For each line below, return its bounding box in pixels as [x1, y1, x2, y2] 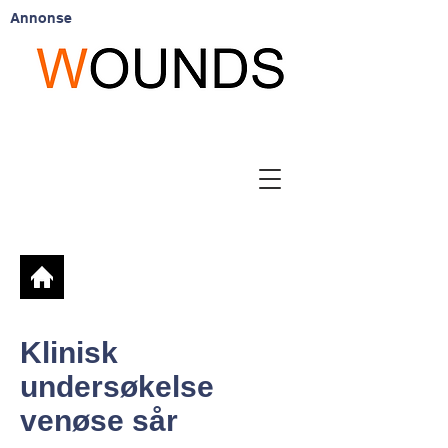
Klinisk [20, 336, 118, 369]
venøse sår [20, 404, 178, 437]
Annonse [10, 10, 72, 26]
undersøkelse [20, 370, 214, 403]
